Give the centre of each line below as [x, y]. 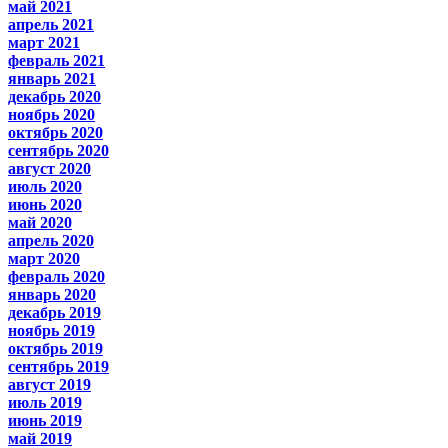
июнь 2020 [45, 204]
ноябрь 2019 [51, 330]
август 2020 [49, 168]
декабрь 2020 [54, 96]
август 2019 [49, 384]
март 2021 [44, 42]
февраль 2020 [56, 276]
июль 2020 [45, 186]
